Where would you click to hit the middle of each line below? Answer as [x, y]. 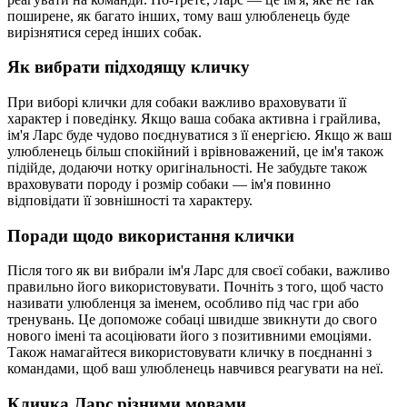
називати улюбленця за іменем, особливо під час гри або [183, 303]
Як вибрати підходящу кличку [129, 67]
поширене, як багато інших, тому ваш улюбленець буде [179, 15]
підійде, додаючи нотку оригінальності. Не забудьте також [187, 168]
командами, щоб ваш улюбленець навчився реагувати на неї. [195, 369]
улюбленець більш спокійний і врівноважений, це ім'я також [195, 151]
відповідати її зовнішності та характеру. [130, 200]
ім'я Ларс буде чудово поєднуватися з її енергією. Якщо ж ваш [199, 135]
